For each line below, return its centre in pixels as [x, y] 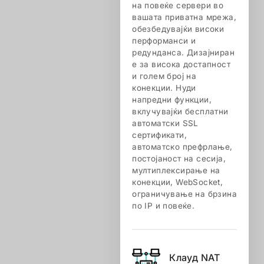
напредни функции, [172, 100]
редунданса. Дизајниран [183, 52]
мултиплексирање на [176, 170]
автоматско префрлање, [182, 147]
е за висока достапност [181, 64]
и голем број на [164, 76]
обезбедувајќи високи [178, 29]
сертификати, [159, 135]
